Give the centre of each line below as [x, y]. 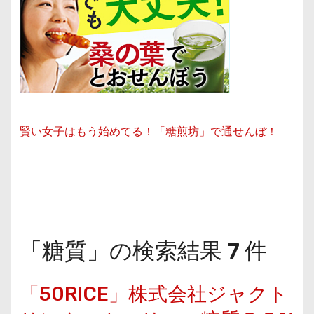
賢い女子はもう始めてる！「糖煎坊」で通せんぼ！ [148, 132]
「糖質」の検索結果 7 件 [143, 251]
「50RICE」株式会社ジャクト [153, 294]
